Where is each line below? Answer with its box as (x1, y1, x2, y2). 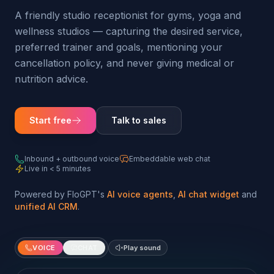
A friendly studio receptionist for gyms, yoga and (15, 9, 241, 21)
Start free (29, 115, 72, 125)
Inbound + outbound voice (24, 154, 119, 163)
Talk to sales (111, 115, 166, 125)
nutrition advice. (15, 73, 88, 85)
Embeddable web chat (129, 154, 210, 163)
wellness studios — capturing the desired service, (15, 25, 243, 37)
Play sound (123, 243, 161, 252)
